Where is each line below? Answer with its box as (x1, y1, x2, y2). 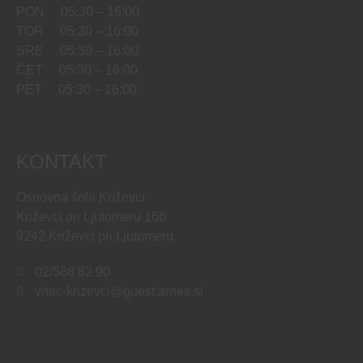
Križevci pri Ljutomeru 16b (16, 209, 166, 224)
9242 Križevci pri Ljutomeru (16, 228, 173, 243)
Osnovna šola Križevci (16, 190, 145, 204)
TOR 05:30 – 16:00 (16, 24, 139, 39)
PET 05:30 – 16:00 (16, 83, 137, 97)
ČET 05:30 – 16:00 (16, 63, 138, 78)
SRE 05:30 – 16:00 (16, 44, 139, 58)
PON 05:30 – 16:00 (16, 5, 139, 19)
